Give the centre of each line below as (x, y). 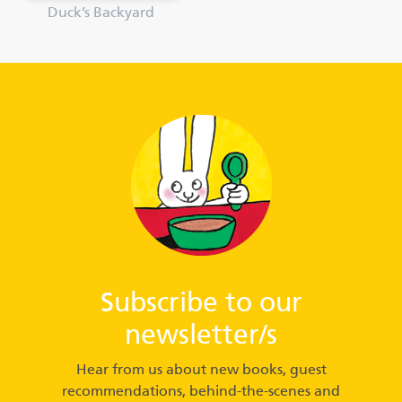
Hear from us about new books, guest (201, 370)
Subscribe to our (201, 304)
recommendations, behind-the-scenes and (201, 392)
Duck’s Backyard (100, 13)
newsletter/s (201, 336)
